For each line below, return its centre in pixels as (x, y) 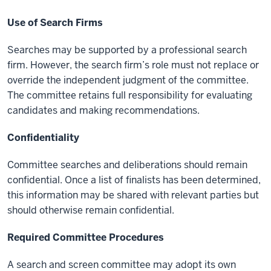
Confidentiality (44, 138)
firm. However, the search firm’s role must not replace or (133, 65)
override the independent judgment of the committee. (128, 80)
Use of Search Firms (55, 23)
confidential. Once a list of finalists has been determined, (134, 180)
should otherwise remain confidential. (91, 211)
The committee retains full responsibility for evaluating (130, 96)
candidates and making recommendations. (103, 111)
